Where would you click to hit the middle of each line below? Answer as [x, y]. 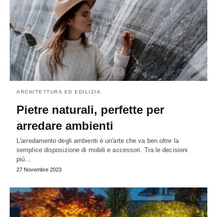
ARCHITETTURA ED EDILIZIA [59, 92]
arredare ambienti [65, 125]
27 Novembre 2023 [39, 169]
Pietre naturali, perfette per [90, 109]
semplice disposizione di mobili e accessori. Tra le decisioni [102, 150]
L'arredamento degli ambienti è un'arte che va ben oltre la [98, 140]
